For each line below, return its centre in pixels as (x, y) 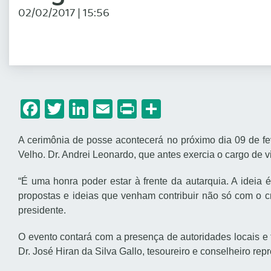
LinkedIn (124, 109)
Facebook (80, 109)
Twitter (94, 109)
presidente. (42, 211)
